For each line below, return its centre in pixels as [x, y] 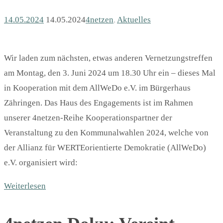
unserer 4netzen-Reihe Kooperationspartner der [88, 117]
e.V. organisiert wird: [41, 162]
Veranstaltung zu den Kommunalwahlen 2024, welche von [106, 132]
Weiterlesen [25, 186]
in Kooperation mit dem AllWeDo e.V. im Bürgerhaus [97, 88]
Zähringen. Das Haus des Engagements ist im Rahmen [99, 103]
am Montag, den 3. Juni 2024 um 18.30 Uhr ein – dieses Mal [110, 73]
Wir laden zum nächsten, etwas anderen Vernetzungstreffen [108, 58]
